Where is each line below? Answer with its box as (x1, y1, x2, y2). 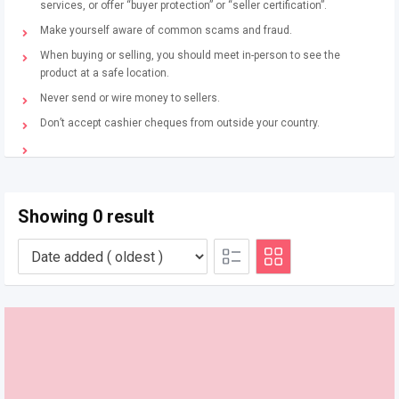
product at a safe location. (40, 67, 169, 79)
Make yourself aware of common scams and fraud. (40, 24, 292, 37)
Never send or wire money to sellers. (40, 92, 220, 104)
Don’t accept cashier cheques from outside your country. (40, 117, 320, 129)
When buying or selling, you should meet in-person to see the (40, 49, 340, 61)
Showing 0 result (18, 206, 154, 227)
